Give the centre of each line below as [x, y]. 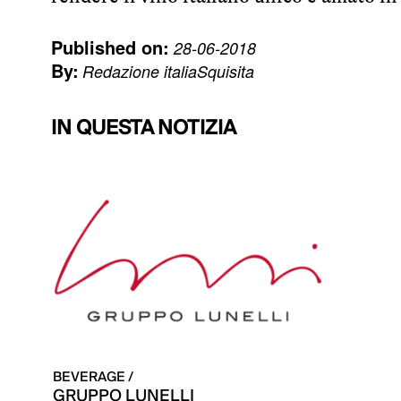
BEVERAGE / [93, 376]
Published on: [110, 47]
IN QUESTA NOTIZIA [144, 128]
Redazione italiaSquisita [168, 71]
